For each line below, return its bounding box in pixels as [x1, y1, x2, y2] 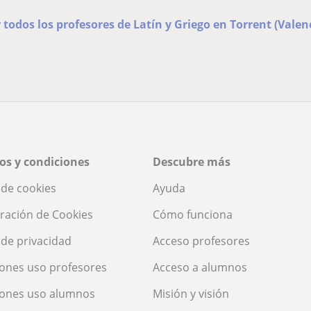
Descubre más [153, 154, 230, 170]
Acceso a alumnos [153, 260, 247, 276]
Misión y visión [153, 286, 229, 302]
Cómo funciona [153, 207, 233, 223]
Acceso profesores [153, 233, 250, 249]
